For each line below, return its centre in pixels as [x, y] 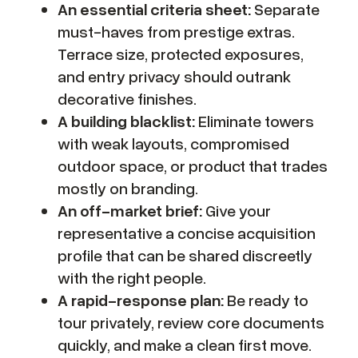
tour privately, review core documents [191, 322]
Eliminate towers [255, 121]
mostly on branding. [128, 188]
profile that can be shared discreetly [185, 255]
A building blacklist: [126, 121]
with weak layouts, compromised [173, 143]
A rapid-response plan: [141, 300]
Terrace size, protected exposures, [181, 54]
